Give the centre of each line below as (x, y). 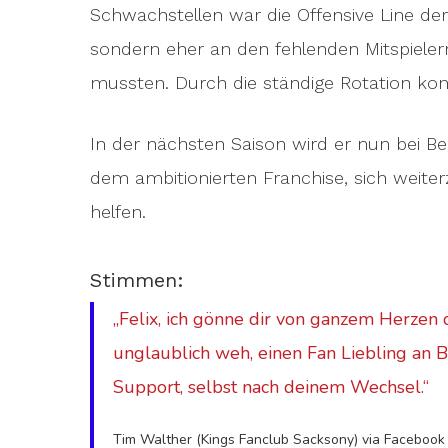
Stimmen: (137, 280)
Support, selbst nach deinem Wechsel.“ (271, 387)
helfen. (118, 211)
